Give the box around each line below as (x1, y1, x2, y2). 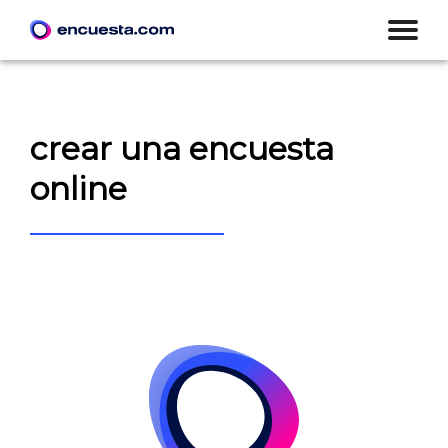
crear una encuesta (30, 129, 334, 169)
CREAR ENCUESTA (49, 263, 166, 279)
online (30, 169, 127, 209)
